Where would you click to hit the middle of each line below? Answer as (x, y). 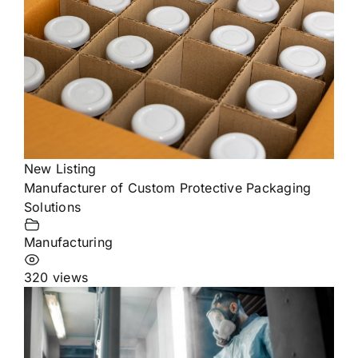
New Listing (60, 169)
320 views (56, 278)
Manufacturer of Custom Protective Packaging (168, 188)
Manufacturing (69, 243)
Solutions (53, 207)
